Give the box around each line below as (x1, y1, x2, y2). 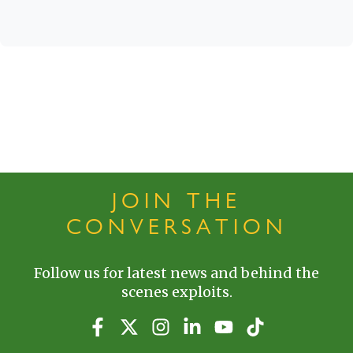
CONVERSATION (65, 214, 288, 240)
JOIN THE (112, 188, 241, 214)
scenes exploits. (121, 282, 232, 301)
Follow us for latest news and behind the (34, 263, 319, 282)
